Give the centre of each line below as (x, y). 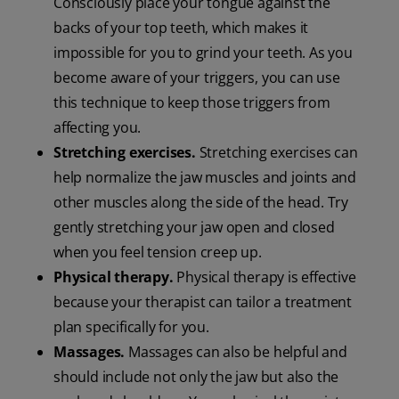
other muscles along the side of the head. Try (201, 203)
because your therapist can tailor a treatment (203, 302)
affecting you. (98, 128)
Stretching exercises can (277, 153)
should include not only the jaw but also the (196, 377)
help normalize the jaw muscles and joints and (205, 178)
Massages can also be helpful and (238, 352)
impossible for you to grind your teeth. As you (203, 53)
